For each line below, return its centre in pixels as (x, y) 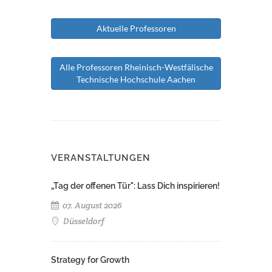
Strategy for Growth (90, 260)
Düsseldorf (83, 221)
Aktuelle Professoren (136, 29)
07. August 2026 (91, 206)
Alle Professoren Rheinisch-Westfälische (136, 67)
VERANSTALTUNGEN (101, 158)
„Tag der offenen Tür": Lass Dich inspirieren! (135, 186)
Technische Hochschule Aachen (136, 80)
